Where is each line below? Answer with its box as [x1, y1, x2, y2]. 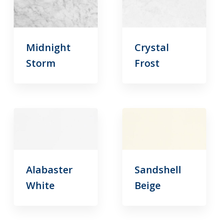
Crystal [134, 41, 169, 55]
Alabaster [26, 163, 73, 177]
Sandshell [134, 163, 181, 177]
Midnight [26, 41, 71, 55]
